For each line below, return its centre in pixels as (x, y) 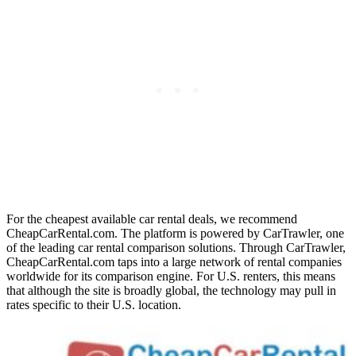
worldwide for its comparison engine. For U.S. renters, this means (171, 276)
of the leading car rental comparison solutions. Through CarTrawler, (176, 247)
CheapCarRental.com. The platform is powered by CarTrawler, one (175, 233)
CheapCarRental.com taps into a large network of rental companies (174, 261)
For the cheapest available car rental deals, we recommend (152, 219)
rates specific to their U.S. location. (94, 304)
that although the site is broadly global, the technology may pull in (171, 290)
